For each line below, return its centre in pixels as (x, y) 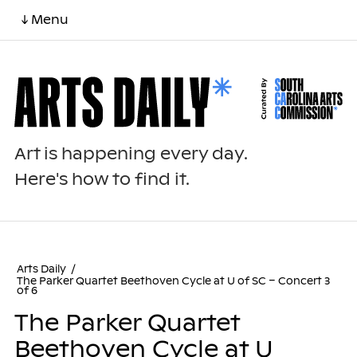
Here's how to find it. (102, 180)
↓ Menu (45, 20)
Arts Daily (41, 269)
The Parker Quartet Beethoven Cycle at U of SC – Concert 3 (173, 281)
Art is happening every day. (131, 154)
